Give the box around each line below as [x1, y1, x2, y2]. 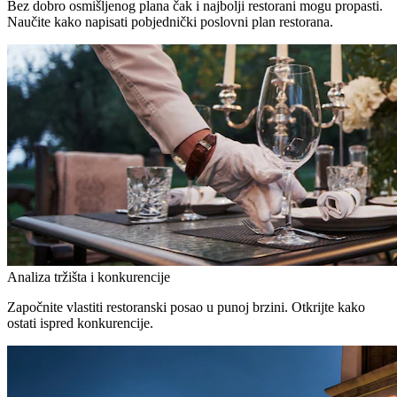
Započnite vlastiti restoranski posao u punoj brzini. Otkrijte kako [7, 299, 365, 315]
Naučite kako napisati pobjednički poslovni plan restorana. [7, 13, 333, 29]
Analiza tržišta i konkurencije [7, 269, 170, 284]
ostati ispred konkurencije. [7, 315, 153, 331]
